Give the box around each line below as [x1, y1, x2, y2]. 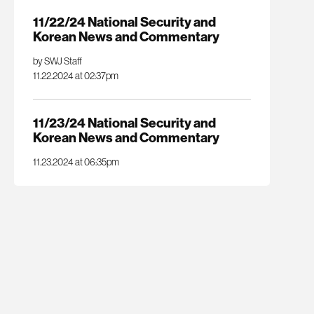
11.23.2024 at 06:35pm [32, 156, 119, 168]
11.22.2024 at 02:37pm [32, 69, 118, 81]
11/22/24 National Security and [32, 13, 216, 30]
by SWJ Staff [32, 55, 82, 67]
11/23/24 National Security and [32, 115, 216, 132]
